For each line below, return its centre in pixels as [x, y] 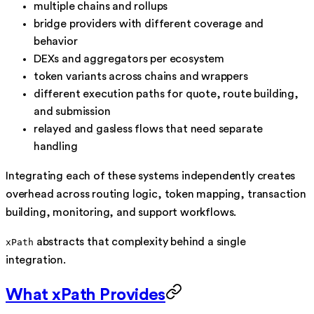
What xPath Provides [86, 295]
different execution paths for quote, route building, [166, 94]
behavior [56, 42]
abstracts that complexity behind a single [140, 242]
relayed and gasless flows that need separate [149, 129]
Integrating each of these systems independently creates [151, 176]
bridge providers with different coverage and [149, 24]
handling [56, 147]
